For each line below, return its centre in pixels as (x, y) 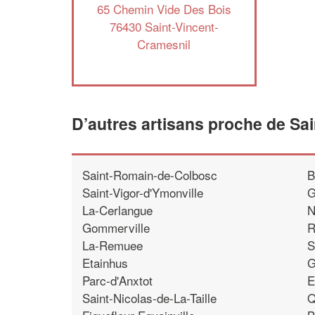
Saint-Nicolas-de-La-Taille (150, 297)
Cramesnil (164, 44)
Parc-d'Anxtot (117, 280)
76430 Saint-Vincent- (164, 26)
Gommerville (116, 227)
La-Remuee (112, 245)
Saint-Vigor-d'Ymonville (143, 192)
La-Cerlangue (117, 210)
